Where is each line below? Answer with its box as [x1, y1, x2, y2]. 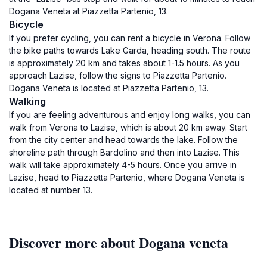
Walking [9, 95, 46, 107]
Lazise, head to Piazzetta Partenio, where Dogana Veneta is [9, 172, 245, 182]
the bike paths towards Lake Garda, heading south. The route [9, 45, 251, 55]
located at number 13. [9, 185, 92, 195]
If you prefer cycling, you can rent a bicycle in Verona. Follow [9, 33, 250, 43]
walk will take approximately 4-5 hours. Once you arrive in [9, 160, 237, 170]
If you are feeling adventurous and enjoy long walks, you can [9, 110, 250, 120]
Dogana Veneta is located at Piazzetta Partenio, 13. [9, 83, 209, 93]
